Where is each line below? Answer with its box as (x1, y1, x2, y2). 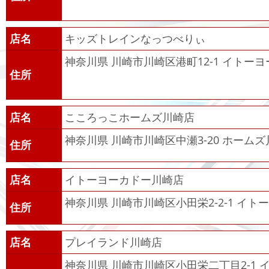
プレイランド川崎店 (65, 235, 162, 250)
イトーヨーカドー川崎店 (65, 172, 184, 187)
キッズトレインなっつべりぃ (65, 31, 205, 46)
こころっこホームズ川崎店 (65, 110, 195, 125)
